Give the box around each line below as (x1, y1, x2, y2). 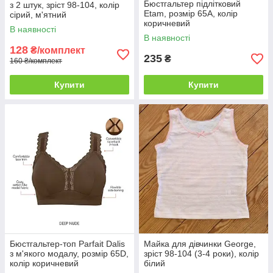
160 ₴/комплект (10, 57, 62, 66)
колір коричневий (10, 258, 79, 269)
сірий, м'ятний (10, 10, 66, 20)
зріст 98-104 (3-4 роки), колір (144, 249, 259, 259)
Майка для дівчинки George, (144, 239, 256, 249)
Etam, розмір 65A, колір (144, 9, 238, 19)
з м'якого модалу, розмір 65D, (10, 249, 129, 259)
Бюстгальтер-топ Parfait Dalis (10, 239, 125, 249)
